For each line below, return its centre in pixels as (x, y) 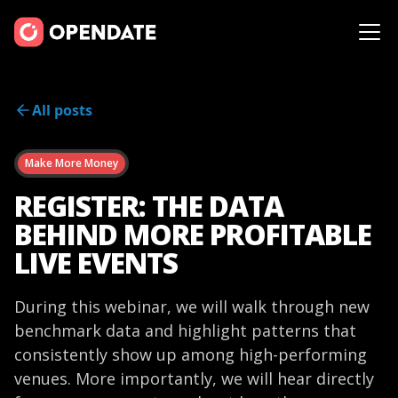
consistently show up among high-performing (191, 354)
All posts (62, 110)
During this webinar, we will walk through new (192, 306)
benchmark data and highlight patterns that (185, 330)
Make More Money (72, 163)
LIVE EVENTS (96, 263)
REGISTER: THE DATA (149, 206)
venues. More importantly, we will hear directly (194, 378)
